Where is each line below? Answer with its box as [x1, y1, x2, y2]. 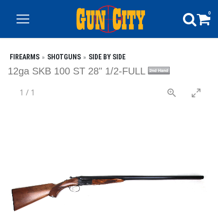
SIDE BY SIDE [89, 53, 126, 61]
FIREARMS [10, 53, 39, 61]
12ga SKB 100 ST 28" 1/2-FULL [8, 66, 148, 76]
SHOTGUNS [47, 53, 81, 61]
